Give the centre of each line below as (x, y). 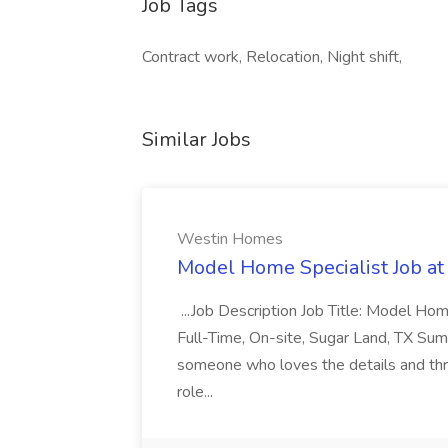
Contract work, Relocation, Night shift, (272, 57)
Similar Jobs (196, 139)
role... (197, 392)
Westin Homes (230, 239)
